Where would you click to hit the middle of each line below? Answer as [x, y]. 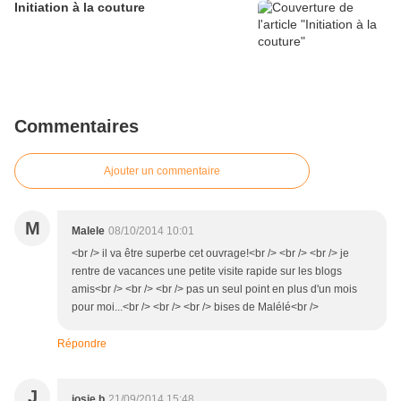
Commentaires [77, 127]
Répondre [82, 344]
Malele [88, 231]
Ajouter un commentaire [162, 171]
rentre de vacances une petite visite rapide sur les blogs [207, 272]
